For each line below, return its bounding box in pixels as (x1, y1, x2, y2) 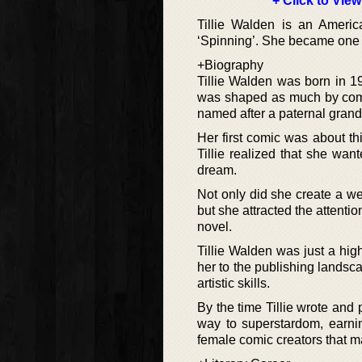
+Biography (197, 58, 263, 73)
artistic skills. (197, 276, 270, 291)
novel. (197, 220, 232, 234)
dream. (197, 163, 237, 178)
